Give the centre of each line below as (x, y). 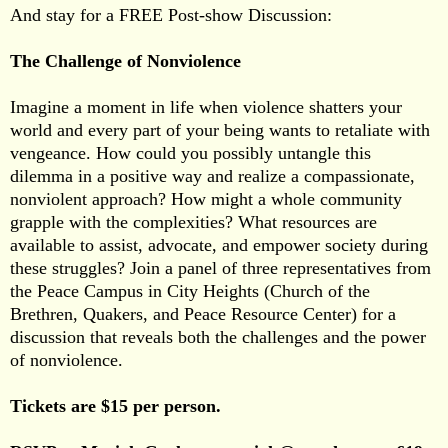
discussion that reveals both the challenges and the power (218, 336)
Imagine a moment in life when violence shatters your (206, 106)
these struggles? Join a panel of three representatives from (220, 267)
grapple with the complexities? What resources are (193, 221)
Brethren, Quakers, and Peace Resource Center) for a (203, 313)
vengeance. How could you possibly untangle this (190, 152)
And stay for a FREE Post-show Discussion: (171, 14)
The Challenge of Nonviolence (125, 60)
